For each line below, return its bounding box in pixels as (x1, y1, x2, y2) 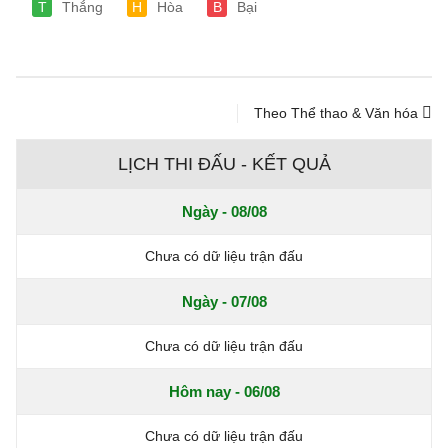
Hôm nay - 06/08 (168, 383, 280, 400)
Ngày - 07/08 (181, 293, 267, 310)
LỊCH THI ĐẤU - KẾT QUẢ (117, 154, 331, 174)
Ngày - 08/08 (181, 203, 267, 220)
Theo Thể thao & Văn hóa (254, 105, 422, 121)
